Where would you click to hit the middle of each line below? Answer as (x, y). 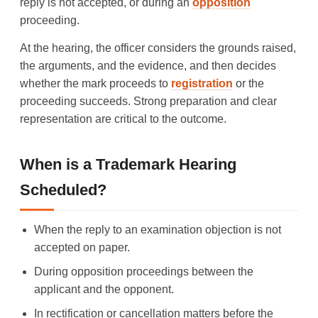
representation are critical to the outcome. (123, 119)
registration (202, 83)
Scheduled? (63, 190)
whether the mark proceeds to (95, 83)
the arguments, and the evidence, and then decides (148, 65)
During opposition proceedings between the (144, 271)
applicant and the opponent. (104, 289)
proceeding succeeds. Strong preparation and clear (148, 101)
